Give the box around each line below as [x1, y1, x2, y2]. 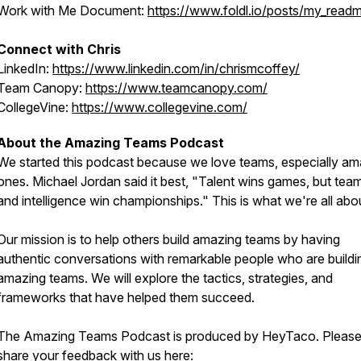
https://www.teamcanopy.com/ [85, 80, 268, 96]
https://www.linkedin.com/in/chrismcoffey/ [52, 60, 300, 77]
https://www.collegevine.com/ [72, 99, 247, 115]
